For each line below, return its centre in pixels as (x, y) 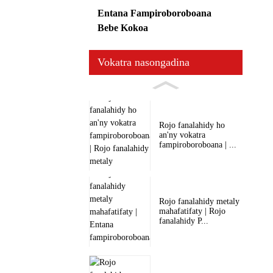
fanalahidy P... (183, 221)
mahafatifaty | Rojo (192, 211)
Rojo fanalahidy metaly (199, 202)
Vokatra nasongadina (144, 62)
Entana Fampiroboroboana (154, 13)
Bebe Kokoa (123, 27)
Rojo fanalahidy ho (192, 126)
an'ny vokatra (182, 135)
